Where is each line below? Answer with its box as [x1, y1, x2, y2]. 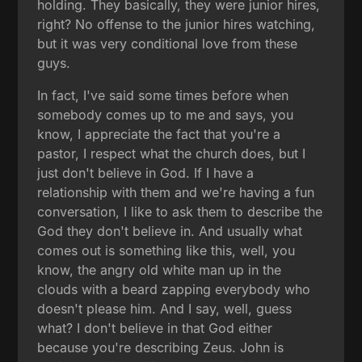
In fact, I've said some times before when [37, 86, 289, 103]
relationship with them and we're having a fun [37, 183, 315, 200]
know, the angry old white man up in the [37, 261, 282, 278]
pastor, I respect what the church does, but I [37, 145, 306, 162]
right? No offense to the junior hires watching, [37, 15, 316, 32]
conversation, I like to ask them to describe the [37, 203, 323, 220]
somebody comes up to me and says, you [37, 106, 294, 123]
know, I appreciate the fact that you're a [37, 125, 281, 142]
